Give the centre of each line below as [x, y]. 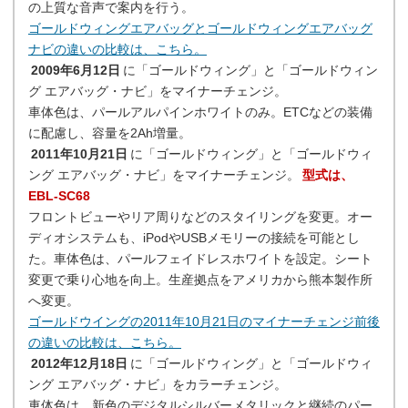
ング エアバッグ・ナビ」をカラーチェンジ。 [158, 384]
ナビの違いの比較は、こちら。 [117, 49]
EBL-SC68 [59, 196]
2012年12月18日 [79, 363]
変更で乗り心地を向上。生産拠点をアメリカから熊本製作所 [200, 280]
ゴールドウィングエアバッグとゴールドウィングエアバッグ [200, 28]
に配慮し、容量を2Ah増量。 [110, 133]
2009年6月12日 [75, 70]
